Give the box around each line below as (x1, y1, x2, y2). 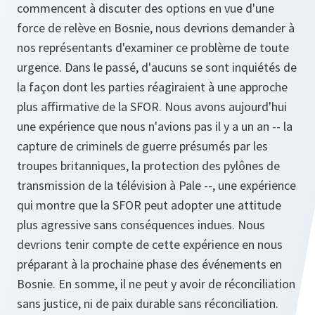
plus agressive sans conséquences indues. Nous (17, 217, 265, 233)
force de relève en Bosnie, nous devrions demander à (17, 20, 295, 36)
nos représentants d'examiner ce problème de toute (17, 39, 289, 56)
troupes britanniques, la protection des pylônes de (17, 157, 280, 174)
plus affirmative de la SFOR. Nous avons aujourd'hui (17, 98, 287, 115)
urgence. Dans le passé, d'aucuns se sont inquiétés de (17, 59, 297, 75)
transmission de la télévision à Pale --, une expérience (17, 177, 296, 193)
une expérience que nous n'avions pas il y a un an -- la (17, 118, 292, 134)
